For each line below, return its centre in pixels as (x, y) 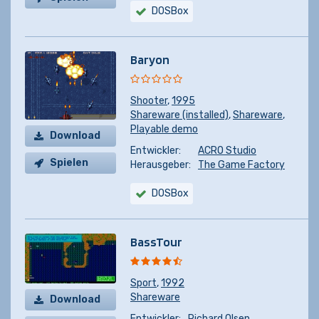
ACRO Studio (227, 151)
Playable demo (164, 129)
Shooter (149, 101)
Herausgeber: (161, 165)
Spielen (69, 163)
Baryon (150, 59)
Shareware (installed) (179, 115)
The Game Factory (241, 165)
